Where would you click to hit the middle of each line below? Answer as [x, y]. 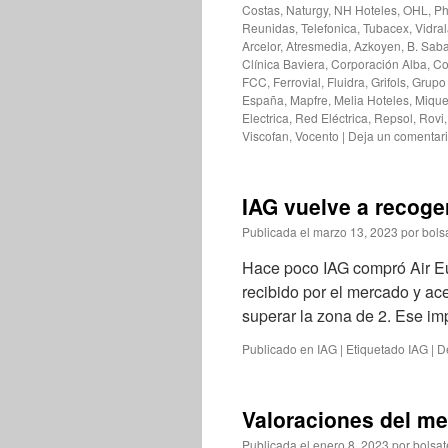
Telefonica [329, 27]
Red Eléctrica [331, 117]
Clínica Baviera [283, 63]
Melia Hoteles [371, 99]
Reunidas [268, 27]
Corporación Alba [379, 63]
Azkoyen [377, 45]
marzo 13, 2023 [355, 231]
